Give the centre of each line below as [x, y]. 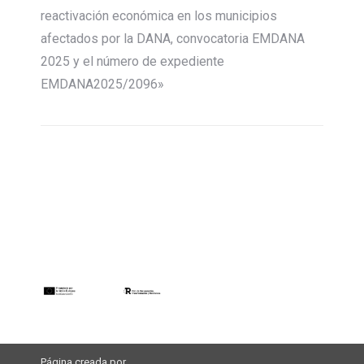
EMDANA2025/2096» [102, 84]
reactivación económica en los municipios [159, 15]
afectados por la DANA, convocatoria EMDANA [173, 38]
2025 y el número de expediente [132, 61]
